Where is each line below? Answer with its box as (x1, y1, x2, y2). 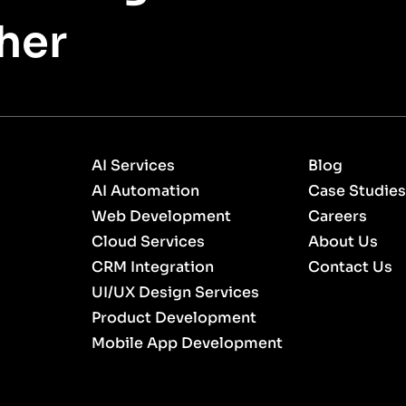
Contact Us (308, 257, 392, 277)
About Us (308, 232, 378, 252)
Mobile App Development (92, 333, 283, 353)
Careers (308, 207, 367, 227)
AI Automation (92, 181, 199, 201)
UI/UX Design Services (92, 283, 259, 303)
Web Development (92, 207, 231, 227)
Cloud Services (92, 232, 205, 252)
